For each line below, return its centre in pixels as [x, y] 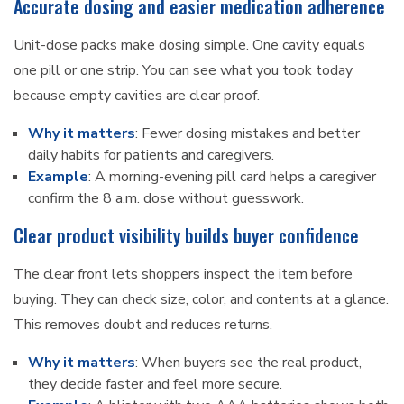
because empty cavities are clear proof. [137, 96]
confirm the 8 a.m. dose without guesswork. [166, 199]
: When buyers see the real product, [248, 363]
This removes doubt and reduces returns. [143, 325]
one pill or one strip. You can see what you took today [183, 71]
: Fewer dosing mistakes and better [248, 134]
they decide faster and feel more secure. [155, 385]
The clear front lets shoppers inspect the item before [183, 275]
